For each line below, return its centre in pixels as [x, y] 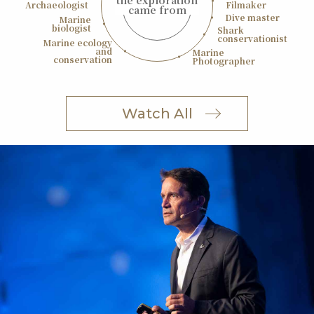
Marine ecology [77, 43]
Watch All [157, 114]
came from [157, 10]
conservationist [252, 39]
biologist [71, 28]
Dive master [252, 18]
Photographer [224, 61]
